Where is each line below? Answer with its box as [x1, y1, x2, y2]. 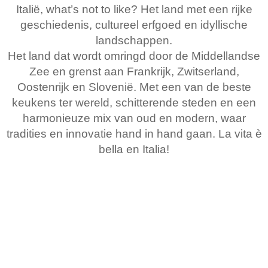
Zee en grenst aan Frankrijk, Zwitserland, [29, 65, 239, 78]
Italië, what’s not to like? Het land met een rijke [16, 3, 252, 16]
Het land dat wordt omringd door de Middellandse [8, 50, 260, 62]
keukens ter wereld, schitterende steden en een [12, 96, 256, 109]
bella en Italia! [99, 143, 169, 156]
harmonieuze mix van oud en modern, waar [22, 112, 246, 124]
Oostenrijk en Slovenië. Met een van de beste [17, 81, 251, 93]
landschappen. [96, 34, 172, 47]
